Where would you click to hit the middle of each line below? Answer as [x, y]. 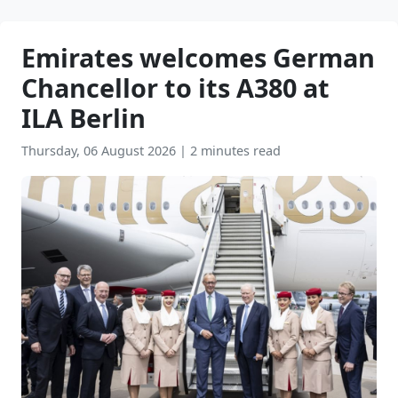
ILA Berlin [84, 118]
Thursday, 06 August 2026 [100, 151]
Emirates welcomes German [198, 57]
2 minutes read [235, 151]
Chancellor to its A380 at [175, 88]
